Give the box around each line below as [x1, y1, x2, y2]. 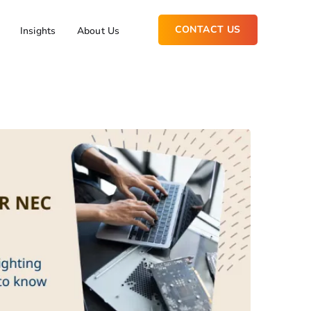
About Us [76, 24, 120, 37]
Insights [19, 24, 56, 37]
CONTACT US [174, 22, 241, 36]
